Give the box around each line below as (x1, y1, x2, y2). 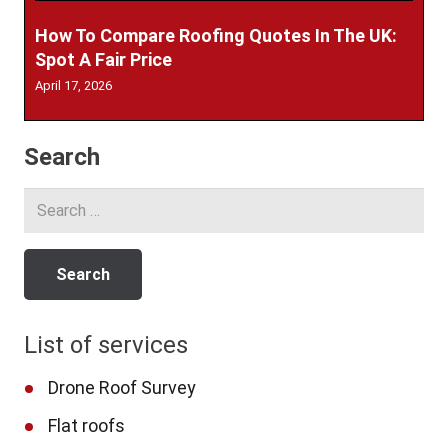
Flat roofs (48, 414, 125, 436)
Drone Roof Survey (48, 376, 196, 398)
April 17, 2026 (35, 78, 112, 94)
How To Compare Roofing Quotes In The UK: (35, 25, 397, 47)
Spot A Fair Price (35, 49, 172, 71)
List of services (24, 330, 188, 359)
